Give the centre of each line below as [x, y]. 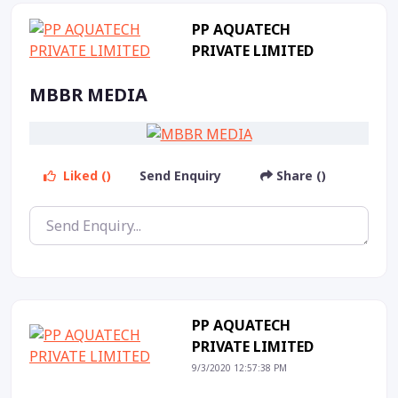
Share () [299, 176]
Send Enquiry [182, 176]
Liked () [85, 176]
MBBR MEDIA [88, 95]
